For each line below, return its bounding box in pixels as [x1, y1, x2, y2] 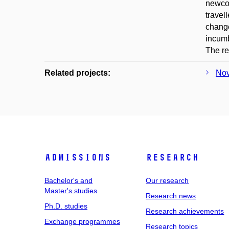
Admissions [44, 152, 111, 163]
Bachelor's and [44, 176, 93, 185]
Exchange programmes [44, 217, 120, 225]
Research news [146, 192, 196, 200]
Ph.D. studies [44, 202, 87, 210]
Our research [146, 176, 189, 185]
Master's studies [44, 187, 97, 195]
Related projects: [44, 68, 110, 77]
